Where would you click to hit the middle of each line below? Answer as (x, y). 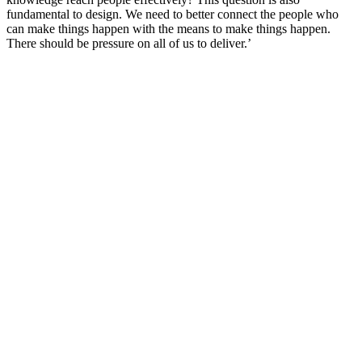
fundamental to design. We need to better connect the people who (173, 15)
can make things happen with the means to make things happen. (168, 29)
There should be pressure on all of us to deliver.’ (129, 44)
